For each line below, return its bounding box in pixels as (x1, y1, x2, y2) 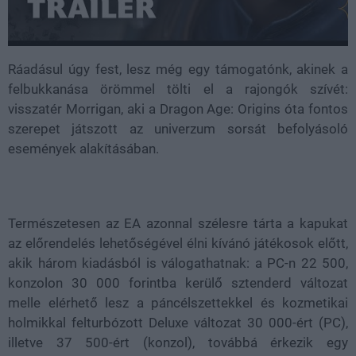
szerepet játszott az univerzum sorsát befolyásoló (8, 120, 348, 137)
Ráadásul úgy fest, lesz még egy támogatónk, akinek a (8, 60, 348, 77)
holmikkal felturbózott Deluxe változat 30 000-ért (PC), (8, 314, 348, 331)
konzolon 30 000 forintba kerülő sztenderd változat (8, 274, 348, 291)
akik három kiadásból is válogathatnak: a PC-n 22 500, (8, 254, 348, 271)
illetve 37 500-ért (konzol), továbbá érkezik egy (8, 334, 348, 350)
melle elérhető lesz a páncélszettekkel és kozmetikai (8, 294, 348, 311)
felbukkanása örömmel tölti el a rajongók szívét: (8, 80, 348, 97)
